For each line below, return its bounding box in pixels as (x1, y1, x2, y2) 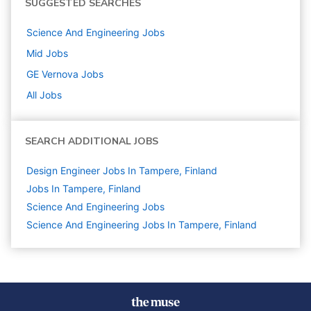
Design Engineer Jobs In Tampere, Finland (26, 165, 217, 176)
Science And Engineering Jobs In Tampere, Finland (26, 219, 257, 230)
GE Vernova (26, 68, 78, 80)
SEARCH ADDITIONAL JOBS (25, 135, 158, 148)
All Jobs (26, 89, 62, 101)
